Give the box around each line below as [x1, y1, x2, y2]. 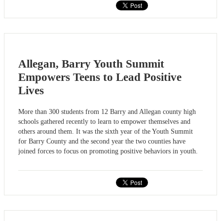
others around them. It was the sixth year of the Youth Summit [18, 128, 193, 136]
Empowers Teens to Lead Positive [18, 71, 182, 83]
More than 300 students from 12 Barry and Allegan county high [18, 108, 196, 116]
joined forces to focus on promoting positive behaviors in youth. [18, 147, 198, 155]
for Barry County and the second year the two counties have [18, 138, 185, 146]
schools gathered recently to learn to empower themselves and [18, 118, 190, 126]
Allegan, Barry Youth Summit [18, 57, 164, 70]
